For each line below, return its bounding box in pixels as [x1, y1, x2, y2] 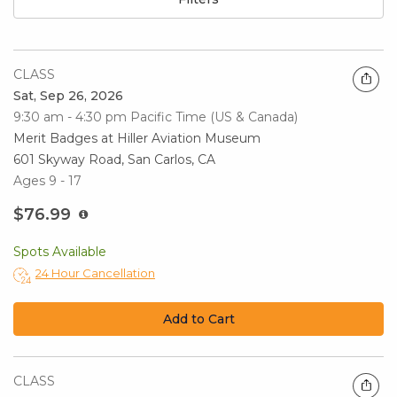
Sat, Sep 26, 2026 [13, 88, 123, 105]
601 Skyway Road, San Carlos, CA [13, 152, 215, 168]
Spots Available [13, 244, 106, 261]
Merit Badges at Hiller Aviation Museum [13, 130, 261, 147]
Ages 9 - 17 [13, 173, 82, 190]
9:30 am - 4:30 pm [13, 109, 127, 126]
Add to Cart [162, 311, 235, 328]
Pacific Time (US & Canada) [130, 109, 298, 126]
